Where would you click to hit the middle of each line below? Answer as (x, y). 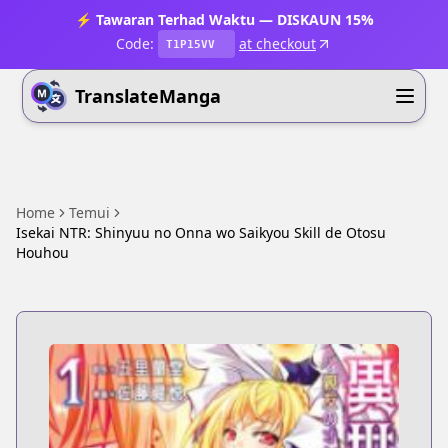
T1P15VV (190, 44)
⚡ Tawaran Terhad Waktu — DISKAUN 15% (224, 19)
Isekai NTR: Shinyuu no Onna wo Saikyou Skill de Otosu (201, 232)
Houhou (42, 252)
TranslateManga (148, 96)
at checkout (277, 43)
